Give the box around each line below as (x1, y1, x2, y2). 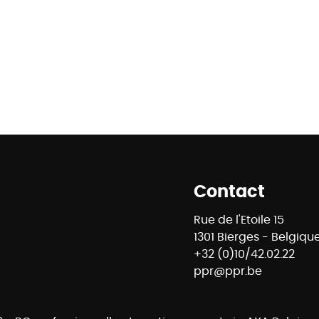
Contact (194, 179, 265, 202)
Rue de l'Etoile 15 (194, 212, 284, 226)
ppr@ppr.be (194, 263, 262, 278)
